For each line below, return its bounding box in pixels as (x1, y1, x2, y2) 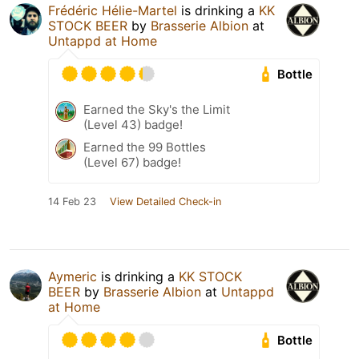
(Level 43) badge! (83, 117, 183, 133)
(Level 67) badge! (83, 155, 181, 171)
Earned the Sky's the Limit (83, 102, 230, 118)
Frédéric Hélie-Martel (48, 2, 177, 19)
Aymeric (48, 268, 97, 285)
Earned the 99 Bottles (83, 139, 206, 155)
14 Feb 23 (48, 196, 96, 208)
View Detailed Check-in (110, 196, 221, 208)
